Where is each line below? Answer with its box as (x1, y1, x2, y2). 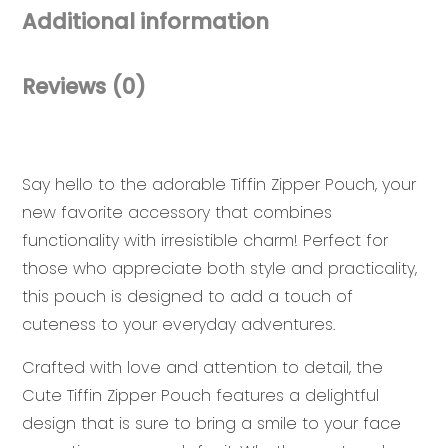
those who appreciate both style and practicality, (22, 256, 417, 280)
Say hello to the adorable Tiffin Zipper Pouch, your (22, 172, 416, 196)
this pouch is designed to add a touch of (22, 284, 353, 308)
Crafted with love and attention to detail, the (22, 355, 383, 379)
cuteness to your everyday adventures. (22, 312, 335, 336)
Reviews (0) (22, 72, 146, 102)
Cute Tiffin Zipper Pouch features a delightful (22, 383, 379, 407)
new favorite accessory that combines (22, 200, 332, 224)
